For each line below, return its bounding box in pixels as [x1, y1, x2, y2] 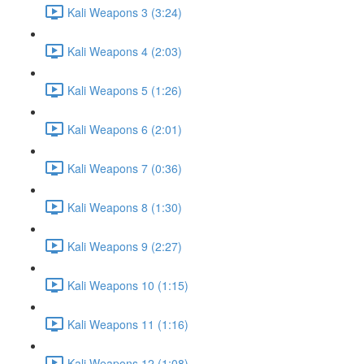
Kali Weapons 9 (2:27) [67, 237, 182, 254]
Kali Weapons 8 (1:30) [67, 198, 182, 215]
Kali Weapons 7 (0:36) [67, 159, 182, 176]
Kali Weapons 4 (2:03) [67, 42, 182, 59]
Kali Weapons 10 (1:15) [67, 276, 188, 293]
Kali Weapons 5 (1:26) [67, 81, 182, 98]
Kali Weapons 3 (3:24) [67, 3, 182, 20]
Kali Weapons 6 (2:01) [67, 120, 182, 137]
